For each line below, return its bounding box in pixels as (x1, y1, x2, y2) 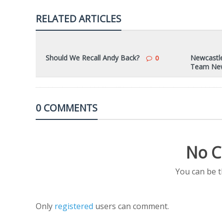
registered (55, 201, 95, 212)
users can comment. (95, 201, 169, 212)
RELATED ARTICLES (36, 12, 121, 25)
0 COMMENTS (36, 101, 98, 114)
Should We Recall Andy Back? (46, 53, 139, 62)
